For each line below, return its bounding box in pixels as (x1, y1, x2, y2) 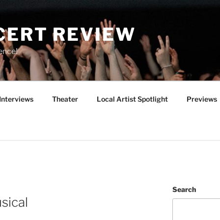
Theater (52, 94, 78, 103)
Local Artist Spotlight (96, 94, 168, 103)
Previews (186, 94, 217, 103)
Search (172, 185, 196, 193)
